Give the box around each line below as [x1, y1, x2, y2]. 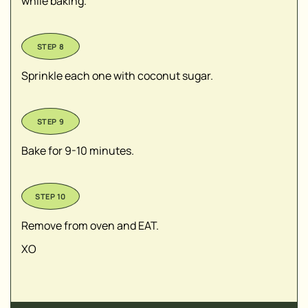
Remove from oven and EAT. [21, 218, 161, 234]
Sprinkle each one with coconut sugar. [21, 68, 213, 84]
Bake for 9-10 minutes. [21, 143, 136, 159]
